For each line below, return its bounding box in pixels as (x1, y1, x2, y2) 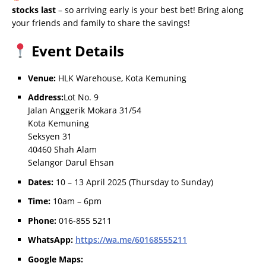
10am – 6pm (50, 195, 102, 207)
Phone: (28, 214, 56, 226)
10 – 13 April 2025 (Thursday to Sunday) (53, 176, 213, 188)
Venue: (28, 72, 56, 84)
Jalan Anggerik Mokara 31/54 (28, 104, 141, 116)
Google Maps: (28, 253, 83, 265)
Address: (28, 91, 64, 103)
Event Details (28, 40, 125, 61)
